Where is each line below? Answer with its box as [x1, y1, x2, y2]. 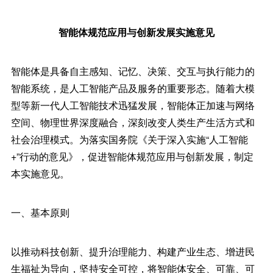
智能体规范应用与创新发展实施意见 [58, 25, 214, 39]
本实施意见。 [10, 166, 69, 180]
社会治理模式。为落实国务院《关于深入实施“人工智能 [10, 132, 248, 146]
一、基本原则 [10, 205, 69, 219]
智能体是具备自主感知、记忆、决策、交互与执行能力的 [10, 64, 255, 78]
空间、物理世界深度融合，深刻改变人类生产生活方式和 [10, 115, 255, 129]
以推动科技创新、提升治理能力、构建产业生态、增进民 [10, 244, 255, 258]
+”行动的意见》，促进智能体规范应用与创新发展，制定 [10, 149, 253, 163]
